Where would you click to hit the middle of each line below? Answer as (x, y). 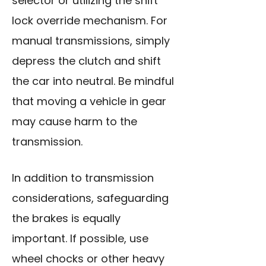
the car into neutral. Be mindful (93, 81)
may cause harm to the (75, 122)
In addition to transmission (83, 178)
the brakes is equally (66, 218)
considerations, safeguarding (90, 198)
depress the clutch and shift (86, 61)
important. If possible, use (80, 239)
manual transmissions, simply (91, 41)
